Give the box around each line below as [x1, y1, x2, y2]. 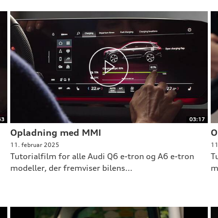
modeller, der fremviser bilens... [10, 163, 132, 173]
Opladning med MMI [10, 127, 101, 138]
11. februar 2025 [10, 141, 59, 149]
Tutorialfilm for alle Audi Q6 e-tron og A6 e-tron [10, 151, 194, 162]
